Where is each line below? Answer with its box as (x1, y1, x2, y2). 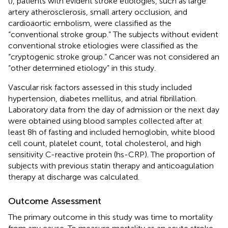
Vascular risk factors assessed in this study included (8, 82, 192, 92)
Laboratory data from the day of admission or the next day (8, 104, 219, 115)
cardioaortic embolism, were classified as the (8, 18, 172, 28)
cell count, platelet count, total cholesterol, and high (8, 138, 201, 148)
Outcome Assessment (8, 195, 101, 207)
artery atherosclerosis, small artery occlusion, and (8, 7, 187, 17)
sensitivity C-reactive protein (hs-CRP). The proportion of (8, 149, 215, 159)
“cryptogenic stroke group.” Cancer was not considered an (8, 51, 219, 62)
